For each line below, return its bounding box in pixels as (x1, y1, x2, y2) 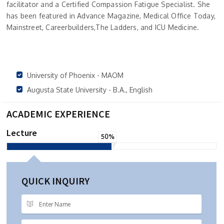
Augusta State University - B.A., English (27, 85, 152, 94)
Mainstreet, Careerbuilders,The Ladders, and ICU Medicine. (6, 23, 199, 31)
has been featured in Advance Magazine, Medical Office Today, (6, 11, 216, 20)
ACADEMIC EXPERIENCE (6, 107, 110, 120)
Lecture (6, 127, 37, 138)
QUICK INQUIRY (21, 174, 89, 187)
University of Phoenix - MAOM (27, 71, 123, 79)
